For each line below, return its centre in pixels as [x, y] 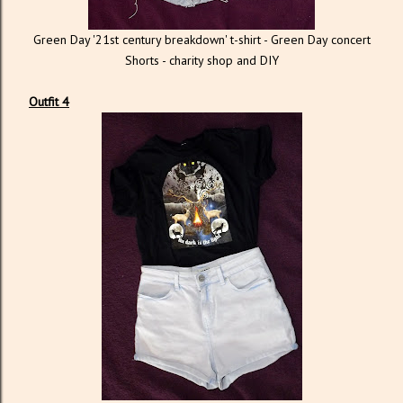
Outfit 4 [49, 101]
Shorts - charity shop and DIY [201, 60]
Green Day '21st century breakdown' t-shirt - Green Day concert [201, 39]
